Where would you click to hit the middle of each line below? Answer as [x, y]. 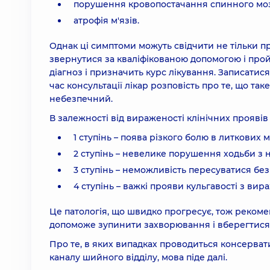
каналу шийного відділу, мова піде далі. [138, 257]
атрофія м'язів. [106, 20]
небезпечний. [81, 99]
